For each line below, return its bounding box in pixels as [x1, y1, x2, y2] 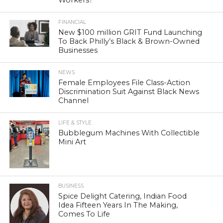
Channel [58, 96, 89, 106]
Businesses [58, 46, 98, 55]
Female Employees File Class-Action [58, 78, 191, 88]
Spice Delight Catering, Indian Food [58, 192, 187, 201]
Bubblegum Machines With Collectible [58, 128, 200, 138]
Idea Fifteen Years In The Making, [58, 201, 178, 210]
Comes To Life [58, 210, 111, 219]
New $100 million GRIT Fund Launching [58, 28, 203, 37]
